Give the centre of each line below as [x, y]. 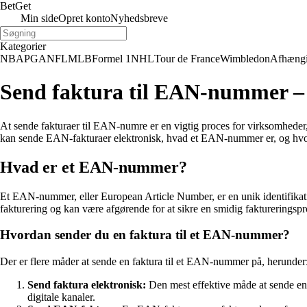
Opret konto [84, 18]
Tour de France [187, 59]
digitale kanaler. [61, 297]
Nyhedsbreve [139, 18]
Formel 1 [111, 59]
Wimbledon [245, 59]
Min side [39, 18]
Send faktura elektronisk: [87, 285]
